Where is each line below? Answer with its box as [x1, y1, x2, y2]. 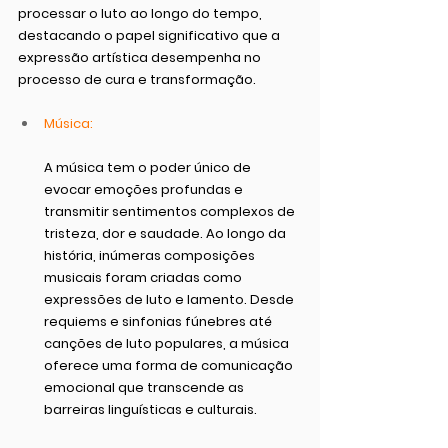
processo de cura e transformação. [18, 70, 256, 89]
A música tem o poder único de [44, 158, 254, 177]
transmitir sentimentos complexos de [44, 202, 298, 221]
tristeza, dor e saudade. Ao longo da [44, 224, 289, 243]
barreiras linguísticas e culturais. [44, 400, 257, 419]
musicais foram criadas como [44, 268, 245, 287]
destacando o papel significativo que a [18, 26, 283, 45]
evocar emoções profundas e [44, 180, 246, 199]
